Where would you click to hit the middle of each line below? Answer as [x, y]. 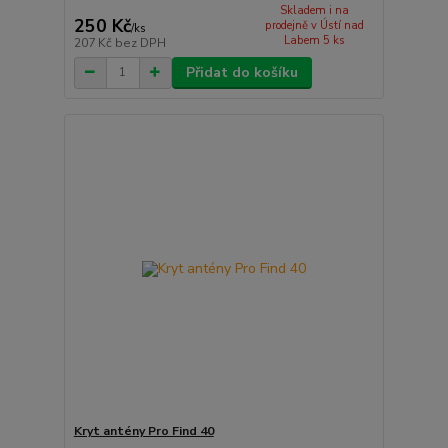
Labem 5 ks [314, 41]
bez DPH [140, 42]
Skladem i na [314, 11]
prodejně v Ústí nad [314, 26]
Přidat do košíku [241, 72]
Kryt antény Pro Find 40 [143, 431]
